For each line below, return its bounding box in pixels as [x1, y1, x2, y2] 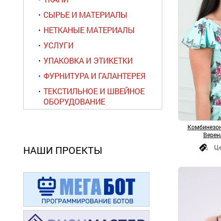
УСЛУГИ [43, 40, 74, 50]
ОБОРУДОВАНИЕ [43, 96, 105, 107]
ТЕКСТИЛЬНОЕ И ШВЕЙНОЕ [43, 86, 145, 96]
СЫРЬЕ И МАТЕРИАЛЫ [43, 9, 127, 20]
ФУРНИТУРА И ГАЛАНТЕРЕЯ [43, 71, 146, 81]
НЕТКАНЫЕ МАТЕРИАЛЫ [43, 25, 135, 35]
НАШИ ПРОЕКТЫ [23, 144, 102, 156]
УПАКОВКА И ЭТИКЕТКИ [43, 55, 133, 66]
